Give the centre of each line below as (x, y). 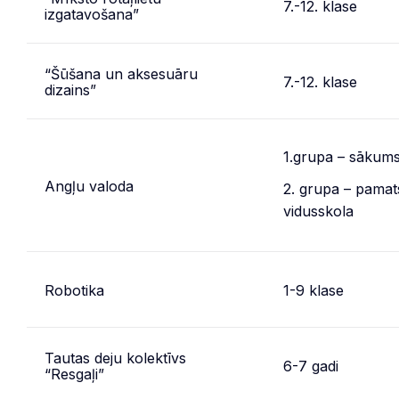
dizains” (70, 90)
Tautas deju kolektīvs (115, 358)
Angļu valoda (89, 186)
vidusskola (318, 211)
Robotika (74, 290)
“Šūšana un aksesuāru (121, 74)
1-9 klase (313, 290)
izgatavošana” (92, 14)
